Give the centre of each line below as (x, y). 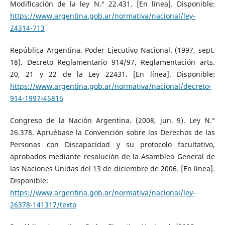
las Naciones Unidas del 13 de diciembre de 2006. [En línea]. (113, 168)
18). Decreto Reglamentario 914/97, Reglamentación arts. (113, 62)
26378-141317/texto (43, 204)
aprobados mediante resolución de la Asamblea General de (113, 156)
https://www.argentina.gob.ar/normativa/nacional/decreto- (110, 86)
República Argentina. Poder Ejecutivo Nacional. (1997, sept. (113, 50)
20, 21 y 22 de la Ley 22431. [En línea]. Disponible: (113, 74)
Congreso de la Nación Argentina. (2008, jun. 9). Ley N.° (113, 120)
